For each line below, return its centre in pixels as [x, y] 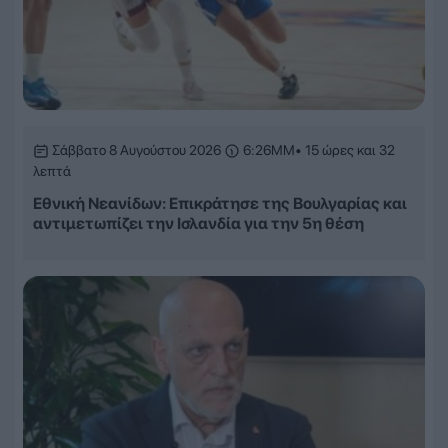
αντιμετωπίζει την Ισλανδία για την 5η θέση [198, 224]
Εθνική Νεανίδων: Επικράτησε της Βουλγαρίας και [220, 204]
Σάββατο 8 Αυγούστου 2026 [136, 150]
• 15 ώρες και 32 [345, 150]
